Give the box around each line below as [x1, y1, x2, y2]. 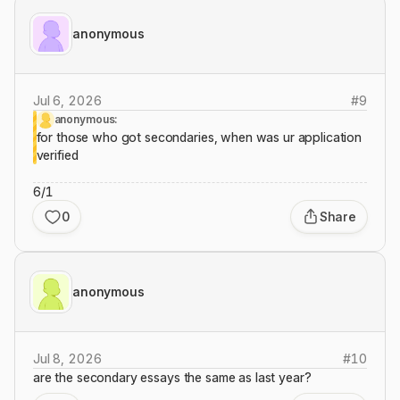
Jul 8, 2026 [33, 351, 102, 366]
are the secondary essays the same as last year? [33, 370, 312, 385]
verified [36, 147, 79, 162]
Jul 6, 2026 [33, 93, 102, 108]
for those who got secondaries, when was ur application [36, 129, 362, 145]
